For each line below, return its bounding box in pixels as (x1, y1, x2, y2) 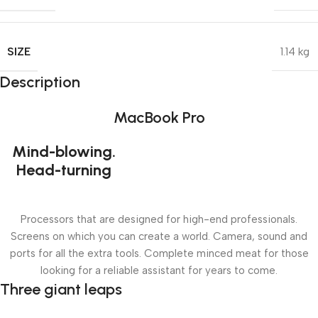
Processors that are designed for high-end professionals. (21, 213, 297, 226)
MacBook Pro (113, 108, 205, 127)
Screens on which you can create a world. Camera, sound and (11, 230, 307, 243)
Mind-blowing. (11, 142, 116, 161)
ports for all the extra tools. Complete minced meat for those (9, 247, 309, 260)
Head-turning (16, 160, 111, 180)
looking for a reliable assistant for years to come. (40, 264, 278, 277)
